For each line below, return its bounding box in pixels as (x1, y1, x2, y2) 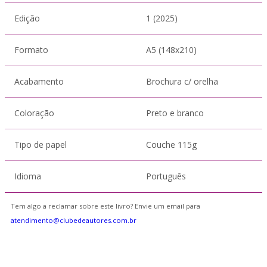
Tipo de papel (14, 139, 67, 150)
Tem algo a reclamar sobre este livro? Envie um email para (11, 201, 200, 210)
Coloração (14, 107, 54, 119)
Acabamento (14, 76, 64, 87)
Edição (14, 13, 40, 24)
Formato (14, 44, 48, 55)
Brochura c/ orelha (146, 76, 218, 87)
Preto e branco (146, 107, 204, 119)
